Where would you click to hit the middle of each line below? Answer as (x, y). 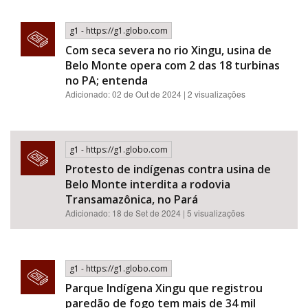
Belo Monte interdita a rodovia (148, 184)
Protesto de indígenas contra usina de (168, 169)
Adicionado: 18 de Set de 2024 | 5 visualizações (155, 213)
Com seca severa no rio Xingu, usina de (168, 50)
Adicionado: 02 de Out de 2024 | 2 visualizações (155, 94)
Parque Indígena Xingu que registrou (164, 288)
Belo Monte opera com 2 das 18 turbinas (173, 65)
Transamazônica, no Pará (132, 199)
